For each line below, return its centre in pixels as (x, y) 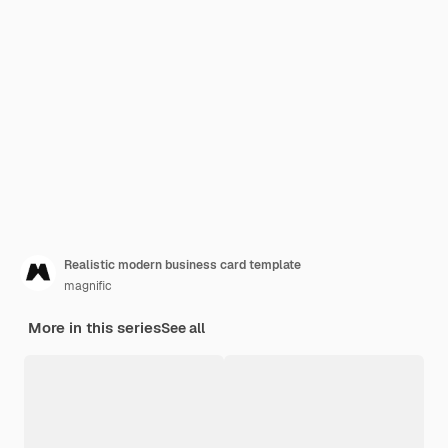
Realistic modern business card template (182, 265)
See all (183, 328)
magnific (88, 286)
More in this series (94, 327)
